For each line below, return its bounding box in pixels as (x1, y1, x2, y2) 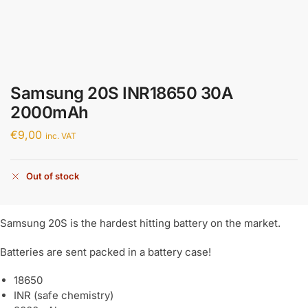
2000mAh (10, 102, 89, 122)
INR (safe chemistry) (14, 289, 113, 302)
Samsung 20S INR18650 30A (10, 83, 232, 103)
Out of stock (26, 170, 79, 182)
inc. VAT (45, 130, 76, 141)
